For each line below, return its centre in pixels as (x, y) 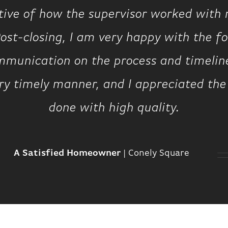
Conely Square (159, 153)
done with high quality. (114, 108)
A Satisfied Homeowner (67, 153)
